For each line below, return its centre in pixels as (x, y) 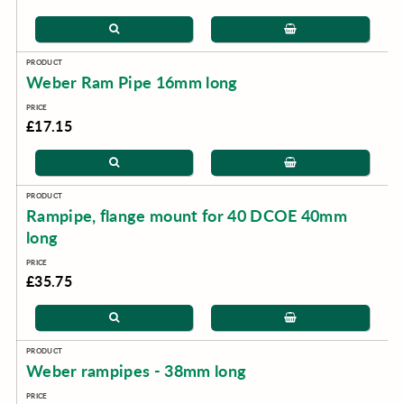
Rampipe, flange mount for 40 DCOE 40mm (187, 216)
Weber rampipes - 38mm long (136, 371)
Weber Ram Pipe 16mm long (132, 82)
